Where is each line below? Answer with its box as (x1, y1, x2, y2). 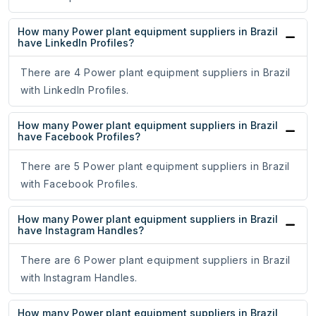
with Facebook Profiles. (20, 178, 138, 190)
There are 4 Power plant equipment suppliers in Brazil (20, 66, 291, 79)
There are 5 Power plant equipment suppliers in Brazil (20, 160, 290, 173)
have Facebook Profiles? (18, 130, 140, 143)
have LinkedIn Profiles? (18, 37, 134, 49)
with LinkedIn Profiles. (20, 84, 129, 97)
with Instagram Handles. (20, 272, 138, 284)
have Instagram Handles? (18, 224, 144, 237)
